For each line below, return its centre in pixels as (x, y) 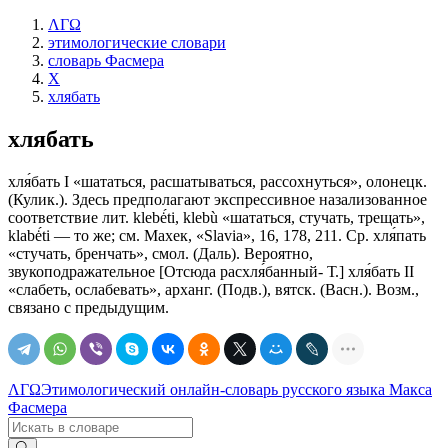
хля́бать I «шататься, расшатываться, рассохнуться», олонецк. (217, 181)
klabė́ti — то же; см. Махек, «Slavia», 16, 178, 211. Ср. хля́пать (217, 235)
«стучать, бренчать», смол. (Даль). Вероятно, (160, 253)
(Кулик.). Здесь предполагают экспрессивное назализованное (217, 199)
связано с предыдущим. (88, 307)
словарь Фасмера (106, 60)
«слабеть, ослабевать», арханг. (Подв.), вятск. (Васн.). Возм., (213, 289)
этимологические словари (137, 42)
